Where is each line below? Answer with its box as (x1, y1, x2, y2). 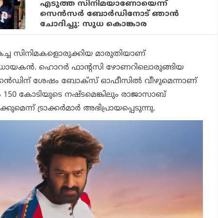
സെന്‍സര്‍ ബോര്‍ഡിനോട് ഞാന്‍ (40, 9, 180, 19)
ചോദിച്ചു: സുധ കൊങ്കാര (40, 19, 147, 30)
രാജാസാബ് (121, 90, 166, 100)
